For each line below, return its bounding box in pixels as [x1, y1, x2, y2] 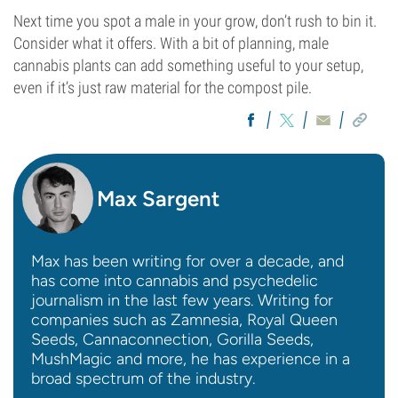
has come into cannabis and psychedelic [31, 271, 318, 291]
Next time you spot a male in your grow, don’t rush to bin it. [13, 12, 377, 30]
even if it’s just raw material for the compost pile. [13, 78, 312, 97]
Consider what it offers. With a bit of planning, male [13, 34, 329, 52]
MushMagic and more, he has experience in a [31, 349, 350, 369]
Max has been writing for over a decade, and [31, 251, 344, 271]
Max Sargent [97, 186, 219, 211]
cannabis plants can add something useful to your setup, [13, 56, 363, 75]
